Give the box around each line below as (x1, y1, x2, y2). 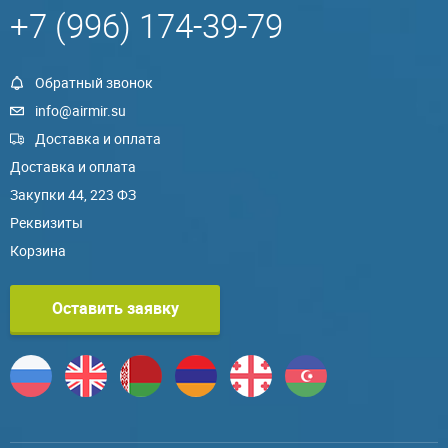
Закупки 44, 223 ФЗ (10, 185, 136, 205)
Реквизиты (10, 213, 83, 233)
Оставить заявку (51, 297, 179, 320)
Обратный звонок (35, 73, 153, 93)
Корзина (10, 241, 66, 261)
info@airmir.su (35, 101, 126, 121)
